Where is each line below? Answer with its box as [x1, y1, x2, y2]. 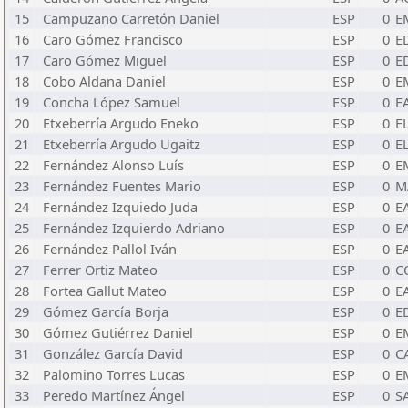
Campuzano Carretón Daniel [43, 9, 219, 27]
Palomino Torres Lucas [43, 365, 185, 383]
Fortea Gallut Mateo [43, 281, 167, 300]
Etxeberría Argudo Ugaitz [43, 135, 200, 153]
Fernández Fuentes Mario [43, 177, 201, 195]
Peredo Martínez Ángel [43, 386, 185, 404]
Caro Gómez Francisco [43, 30, 183, 48]
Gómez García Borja [43, 302, 168, 321]
